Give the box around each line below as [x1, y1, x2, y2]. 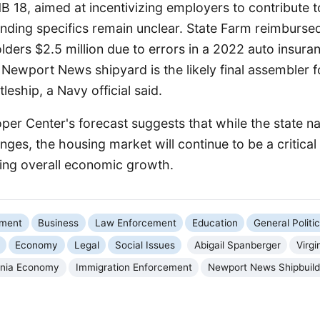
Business [38, 216, 79, 229]
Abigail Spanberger [194, 239, 281, 251]
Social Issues [114, 239, 175, 251]
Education [191, 216, 238, 229]
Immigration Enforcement [75, 261, 192, 274]
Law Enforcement [94, 216, 176, 229]
